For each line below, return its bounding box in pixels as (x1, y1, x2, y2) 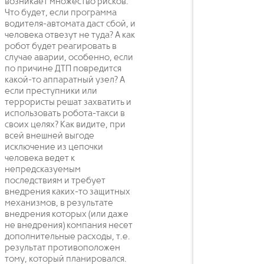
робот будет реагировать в (5, 41, 117, 51)
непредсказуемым (5, 164, 81, 174)
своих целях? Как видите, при (5, 120, 126, 130)
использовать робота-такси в (5, 108, 125, 118)
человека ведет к (5, 153, 75, 163)
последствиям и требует (5, 176, 105, 186)
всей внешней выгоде (5, 131, 94, 141)
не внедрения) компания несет (5, 220, 133, 230)
